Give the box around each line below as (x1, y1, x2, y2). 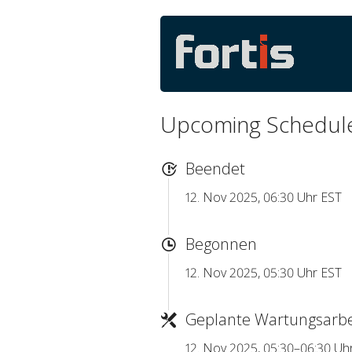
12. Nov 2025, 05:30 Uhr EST (185, 264, 342, 281)
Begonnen (185, 233, 257, 255)
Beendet (185, 158, 245, 179)
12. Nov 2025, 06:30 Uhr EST (185, 189, 342, 206)
